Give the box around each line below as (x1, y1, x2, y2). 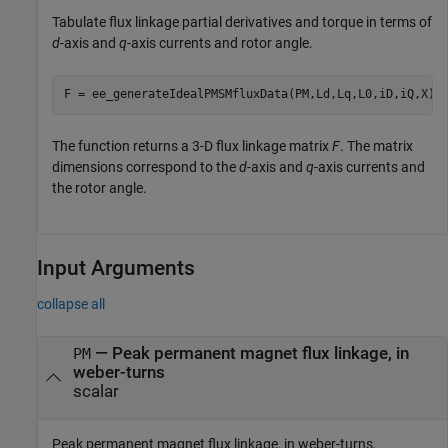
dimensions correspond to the (52, 158, 239, 175)
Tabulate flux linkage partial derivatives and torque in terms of (52, 13, 432, 30)
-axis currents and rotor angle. (127, 34, 313, 51)
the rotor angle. (52, 179, 147, 196)
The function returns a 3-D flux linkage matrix (52, 137, 332, 154)
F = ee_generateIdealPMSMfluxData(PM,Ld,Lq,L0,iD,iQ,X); (63, 87, 442, 102)
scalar (72, 381, 119, 401)
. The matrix (340, 137, 413, 154)
